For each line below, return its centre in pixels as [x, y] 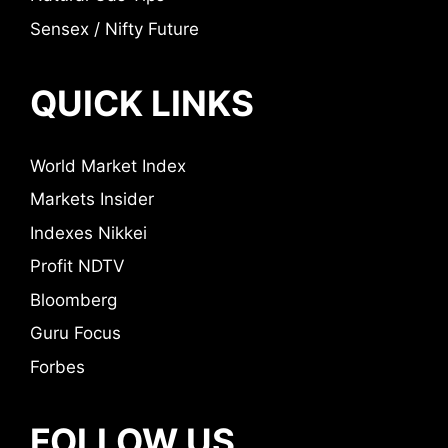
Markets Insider [92, 199]
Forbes [57, 366]
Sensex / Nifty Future [114, 28]
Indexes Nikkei [88, 232]
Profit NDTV [77, 266]
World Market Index [108, 165]
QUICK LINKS [142, 102]
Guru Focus [75, 333]
